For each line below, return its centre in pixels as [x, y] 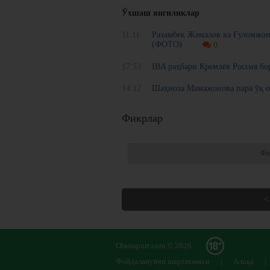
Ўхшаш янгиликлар [161, 13]
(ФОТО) [167, 44]
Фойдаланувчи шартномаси [163, 262]
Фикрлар [142, 118]
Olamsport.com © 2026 [154, 246]
